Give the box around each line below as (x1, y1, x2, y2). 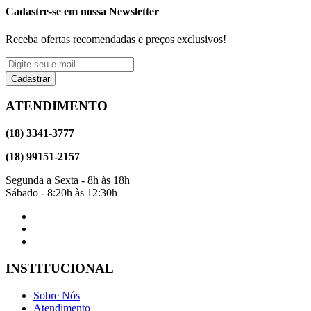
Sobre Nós (33, 289, 80, 301)
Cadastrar (11, 73, 50, 84)
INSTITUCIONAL (6, 260, 114, 276)
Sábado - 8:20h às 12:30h (6, 187, 117, 199)
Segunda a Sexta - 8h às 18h (6, 174, 130, 187)
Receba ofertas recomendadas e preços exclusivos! (6, 33, 226, 45)
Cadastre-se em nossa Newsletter (6, 6, 159, 18)
